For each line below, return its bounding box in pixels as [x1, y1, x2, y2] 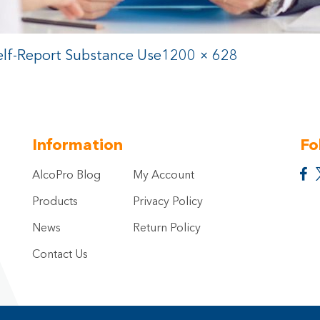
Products [31, 196, 78, 208]
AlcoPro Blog [31, 170, 101, 181]
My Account [133, 170, 195, 181]
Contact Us [31, 249, 88, 261]
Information [31, 138, 123, 154]
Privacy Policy [133, 196, 204, 208]
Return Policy [133, 223, 201, 234]
